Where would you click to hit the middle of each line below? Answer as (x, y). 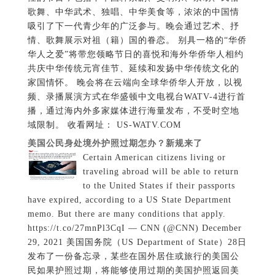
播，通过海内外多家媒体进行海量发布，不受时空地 (133, 111)
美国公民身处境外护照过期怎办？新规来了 (115, 144)
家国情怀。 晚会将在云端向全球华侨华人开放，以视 (135, 83)
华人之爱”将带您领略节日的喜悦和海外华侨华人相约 (135, 55)
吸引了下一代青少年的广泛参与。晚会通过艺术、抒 (133, 26)
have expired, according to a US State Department (129, 200)
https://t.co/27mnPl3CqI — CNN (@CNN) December (134, 228)
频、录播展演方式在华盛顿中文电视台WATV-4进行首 (136, 97)
